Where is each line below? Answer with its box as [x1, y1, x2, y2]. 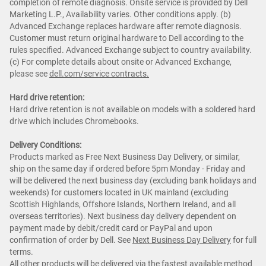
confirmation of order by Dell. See [9, 235, 132, 245]
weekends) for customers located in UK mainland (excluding [9, 188, 229, 198]
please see [9, 69, 49, 79]
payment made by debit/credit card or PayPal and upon [9, 223, 213, 233]
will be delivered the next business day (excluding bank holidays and [9, 176, 256, 186]
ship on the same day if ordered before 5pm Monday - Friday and [9, 164, 245, 174]
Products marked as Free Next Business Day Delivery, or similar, [9, 152, 240, 162]
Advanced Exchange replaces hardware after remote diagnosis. [9, 21, 242, 31]
